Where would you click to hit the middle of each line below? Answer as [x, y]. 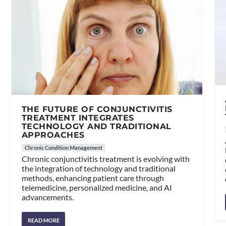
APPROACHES [53, 135]
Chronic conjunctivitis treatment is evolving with [105, 159]
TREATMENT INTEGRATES [78, 118]
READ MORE [43, 220]
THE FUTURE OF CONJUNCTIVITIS [97, 109]
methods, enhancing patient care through [93, 178]
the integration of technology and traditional [98, 168]
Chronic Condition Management [63, 148]
